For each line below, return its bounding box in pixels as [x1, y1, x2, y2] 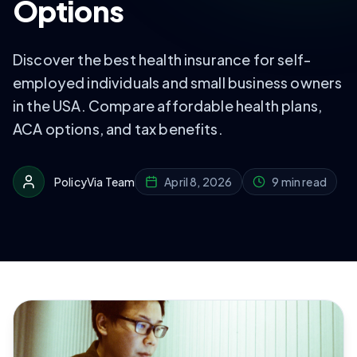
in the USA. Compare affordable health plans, [13, 96, 323, 115]
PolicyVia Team [54, 175, 135, 189]
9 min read [272, 175, 327, 189]
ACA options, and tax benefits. [13, 120, 223, 138]
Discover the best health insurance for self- [13, 50, 312, 69]
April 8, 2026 [164, 175, 233, 189]
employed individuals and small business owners [13, 73, 343, 92]
